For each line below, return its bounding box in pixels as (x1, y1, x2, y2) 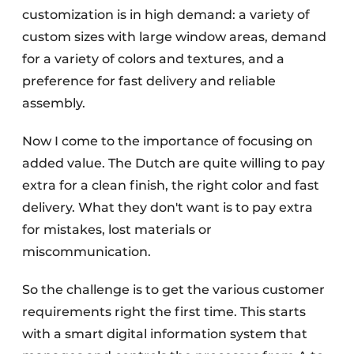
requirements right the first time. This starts (22, 304, 306, 319)
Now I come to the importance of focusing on (22, 134, 313, 149)
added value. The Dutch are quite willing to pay (22, 156, 325, 171)
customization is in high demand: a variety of (22, 7, 310, 22)
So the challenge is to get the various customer (22, 282, 325, 297)
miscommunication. (22, 244, 151, 259)
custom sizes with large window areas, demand (22, 29, 326, 44)
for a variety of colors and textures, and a (22, 51, 284, 66)
